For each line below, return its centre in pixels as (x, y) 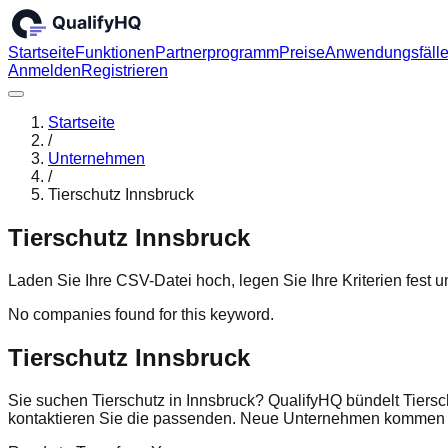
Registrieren (124, 71)
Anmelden (44, 71)
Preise (302, 53)
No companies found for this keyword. (141, 315)
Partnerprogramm (217, 53)
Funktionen (115, 53)
